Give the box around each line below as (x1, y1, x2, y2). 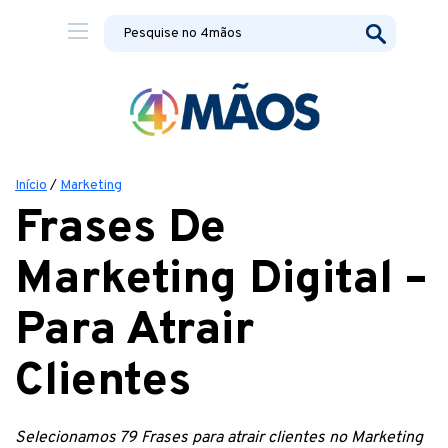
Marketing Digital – (15, 251, 427, 310)
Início (15, 177, 47, 194)
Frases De (15, 200, 226, 259)
